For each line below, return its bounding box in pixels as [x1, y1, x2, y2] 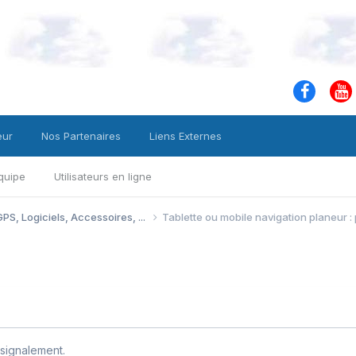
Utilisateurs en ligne [54, 170, 152, 183]
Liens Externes [149, 130, 222, 142]
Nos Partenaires [41, 130, 121, 142]
